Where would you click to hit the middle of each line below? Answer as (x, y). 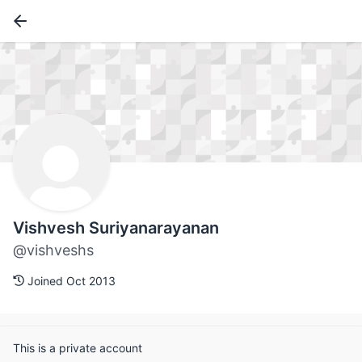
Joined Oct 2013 (70, 281)
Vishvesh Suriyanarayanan (116, 228)
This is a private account (78, 348)
